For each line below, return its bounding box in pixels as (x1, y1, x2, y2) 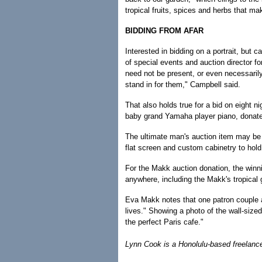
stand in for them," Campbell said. (125, 80, 240, 89)
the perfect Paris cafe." (125, 218, 204, 226)
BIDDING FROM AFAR (125, 26, 204, 35)
